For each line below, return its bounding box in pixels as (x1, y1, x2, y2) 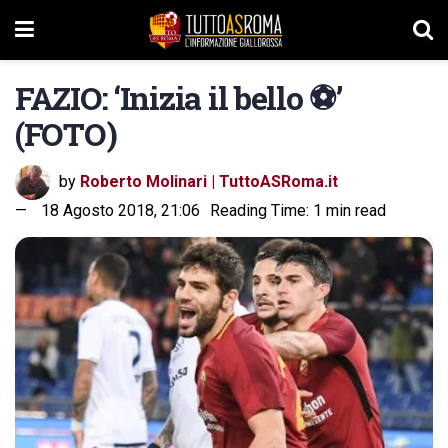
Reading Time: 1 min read (210, 200, 386, 220)
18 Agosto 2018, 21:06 (41, 200, 200, 220)
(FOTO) (15, 112, 117, 155)
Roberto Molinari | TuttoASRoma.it (80, 171, 338, 191)
